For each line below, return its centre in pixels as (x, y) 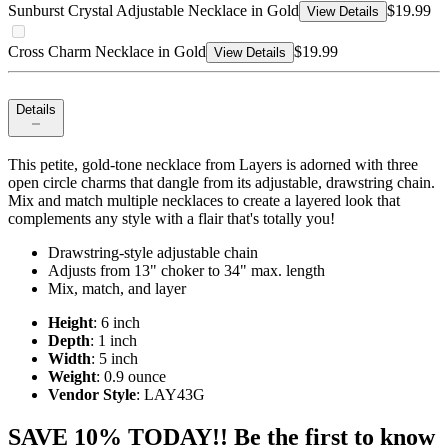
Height (70, 323)
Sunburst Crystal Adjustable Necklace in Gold (153, 11)
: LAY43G (170, 395)
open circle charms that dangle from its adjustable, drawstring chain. (221, 183)
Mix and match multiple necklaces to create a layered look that (204, 201)
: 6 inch (116, 323)
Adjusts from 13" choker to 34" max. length (186, 271)
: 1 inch (113, 341)
